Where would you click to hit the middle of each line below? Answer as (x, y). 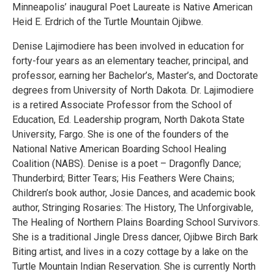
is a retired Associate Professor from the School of (122, 105)
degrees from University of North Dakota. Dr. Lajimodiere (133, 90)
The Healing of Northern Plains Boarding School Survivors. (136, 222)
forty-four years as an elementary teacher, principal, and (130, 61)
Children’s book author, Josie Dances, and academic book (134, 193)
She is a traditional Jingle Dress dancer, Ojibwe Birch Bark (135, 237)
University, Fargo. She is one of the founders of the (120, 134)
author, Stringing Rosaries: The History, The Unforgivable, (133, 207)
